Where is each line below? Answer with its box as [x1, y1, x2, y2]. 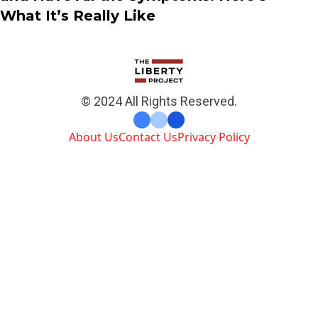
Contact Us [118, 129, 177, 146]
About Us [68, 129, 119, 146]
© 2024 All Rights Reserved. [81, 94, 237, 109]
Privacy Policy [177, 129, 250, 146]
